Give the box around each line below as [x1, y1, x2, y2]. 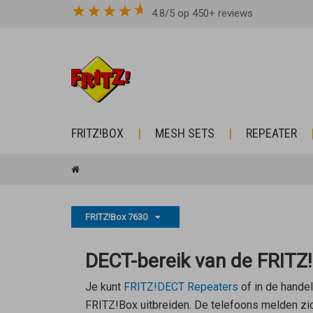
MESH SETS [155, 126, 214, 140]
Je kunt [85, 279, 124, 293]
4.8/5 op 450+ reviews [152, 7, 253, 20]
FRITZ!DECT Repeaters [123, 279, 238, 293]
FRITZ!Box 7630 [85, 212, 150, 222]
